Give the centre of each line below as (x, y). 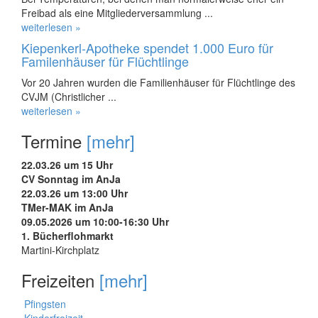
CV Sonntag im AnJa (71, 179)
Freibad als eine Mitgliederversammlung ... (117, 13)
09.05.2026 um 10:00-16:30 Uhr (95, 221)
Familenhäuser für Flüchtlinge (105, 61)
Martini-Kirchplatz (60, 250)
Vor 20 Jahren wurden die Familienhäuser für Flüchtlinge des (158, 82)
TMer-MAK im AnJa (67, 207)
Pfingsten (45, 304)
